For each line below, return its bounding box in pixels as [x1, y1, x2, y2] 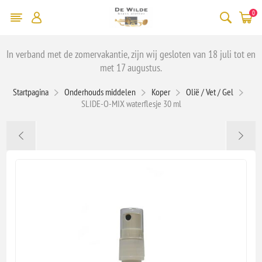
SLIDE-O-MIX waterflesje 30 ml [81, 97, 181, 109]
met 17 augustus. [100, 60, 162, 74]
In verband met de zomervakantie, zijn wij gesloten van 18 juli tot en [6, 47, 256, 61]
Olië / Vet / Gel [186, 85, 233, 98]
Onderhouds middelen [64, 85, 136, 98]
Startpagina [13, 85, 49, 98]
